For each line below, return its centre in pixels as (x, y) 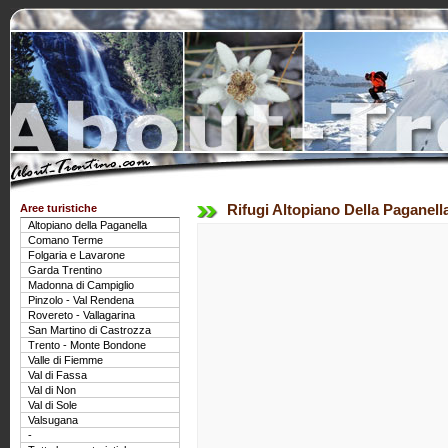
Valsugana (53, 420)
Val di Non (52, 390)
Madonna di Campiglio (81, 285)
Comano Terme (65, 240)
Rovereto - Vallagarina (81, 315)
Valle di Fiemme (65, 360)
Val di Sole (52, 405)
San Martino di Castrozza (89, 330)
